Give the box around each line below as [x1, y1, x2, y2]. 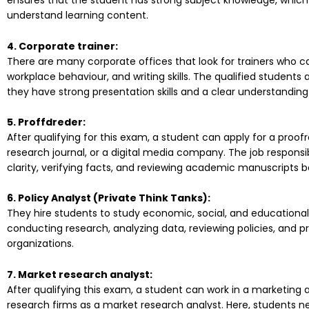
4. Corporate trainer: [7, 39, 118, 53]
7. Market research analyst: [7, 267, 152, 281]
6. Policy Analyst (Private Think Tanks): [7, 191, 210, 206]
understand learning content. [7, 8, 148, 23]
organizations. [7, 237, 74, 251]
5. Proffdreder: [7, 114, 86, 129]
